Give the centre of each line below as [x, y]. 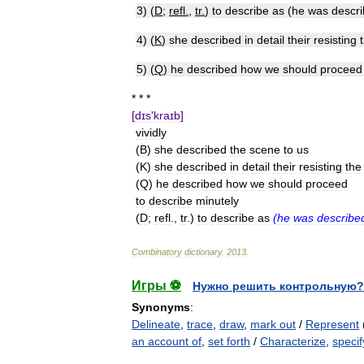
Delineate [156, 324]
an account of [167, 341]
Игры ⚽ [156, 286]
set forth [229, 341]
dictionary [203, 252]
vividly [151, 132]
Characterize [293, 341]
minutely [217, 201]
